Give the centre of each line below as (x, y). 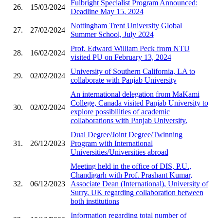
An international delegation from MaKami (135, 94)
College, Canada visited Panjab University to (139, 103)
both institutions (95, 201)
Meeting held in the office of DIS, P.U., (131, 166)
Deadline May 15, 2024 (107, 11)
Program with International (111, 143)
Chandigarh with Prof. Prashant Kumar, (131, 175)
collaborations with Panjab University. (129, 120)
